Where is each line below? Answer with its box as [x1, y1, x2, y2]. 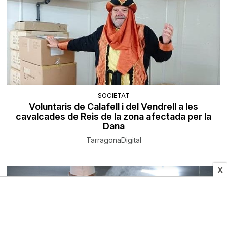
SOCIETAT [97, 91, 130, 99]
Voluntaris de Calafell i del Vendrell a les [29, 101, 198, 112]
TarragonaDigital [86, 135, 141, 144]
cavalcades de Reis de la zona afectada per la [16, 110, 211, 122]
